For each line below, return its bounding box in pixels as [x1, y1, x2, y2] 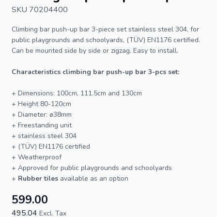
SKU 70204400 [12, 4, 68, 15]
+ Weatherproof [12, 152, 62, 162]
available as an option [58, 173, 128, 183]
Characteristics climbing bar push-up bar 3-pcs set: [12, 67, 179, 77]
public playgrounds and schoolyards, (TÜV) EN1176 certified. [12, 35, 200, 45]
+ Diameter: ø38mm [12, 109, 72, 119]
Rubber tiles [18, 173, 58, 183]
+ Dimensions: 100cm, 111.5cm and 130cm [12, 88, 142, 98]
